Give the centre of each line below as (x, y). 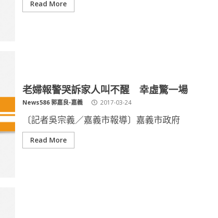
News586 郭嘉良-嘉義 (52, 102)
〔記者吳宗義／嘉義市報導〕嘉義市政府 (101, 120)
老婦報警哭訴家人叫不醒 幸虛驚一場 (105, 89)
